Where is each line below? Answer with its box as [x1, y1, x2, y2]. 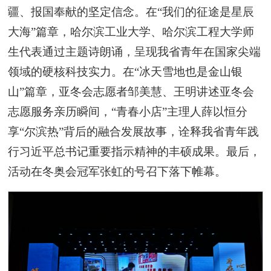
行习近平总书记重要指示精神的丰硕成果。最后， [8, 145, 261, 158]
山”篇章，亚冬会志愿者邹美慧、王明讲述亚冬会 [8, 85, 255, 98]
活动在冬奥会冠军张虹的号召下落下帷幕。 [8, 165, 227, 178]
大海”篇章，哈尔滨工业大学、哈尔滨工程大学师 [8, 25, 255, 38]
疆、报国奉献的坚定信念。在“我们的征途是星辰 [8, 5, 255, 18]
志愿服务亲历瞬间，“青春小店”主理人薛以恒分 [8, 105, 248, 118]
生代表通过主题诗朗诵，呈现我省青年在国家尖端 [8, 45, 261, 58]
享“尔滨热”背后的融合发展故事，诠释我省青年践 [8, 125, 260, 138]
